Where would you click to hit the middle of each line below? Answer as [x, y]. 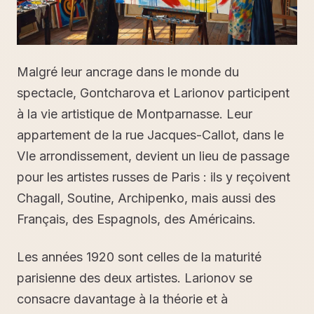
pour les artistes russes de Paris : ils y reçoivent [153, 177]
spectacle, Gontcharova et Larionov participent [153, 93]
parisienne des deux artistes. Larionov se [135, 278]
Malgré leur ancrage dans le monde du [128, 71]
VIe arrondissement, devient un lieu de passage [153, 156]
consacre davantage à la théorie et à [122, 299]
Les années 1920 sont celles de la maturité [139, 257]
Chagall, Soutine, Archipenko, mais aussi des [146, 198]
